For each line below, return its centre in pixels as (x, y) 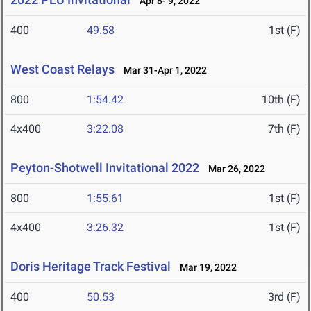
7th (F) (284, 129)
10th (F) (281, 100)
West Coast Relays (62, 69)
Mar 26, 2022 (234, 169)
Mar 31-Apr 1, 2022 (162, 70)
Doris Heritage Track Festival (91, 267)
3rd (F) (284, 297)
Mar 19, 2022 (205, 268)
